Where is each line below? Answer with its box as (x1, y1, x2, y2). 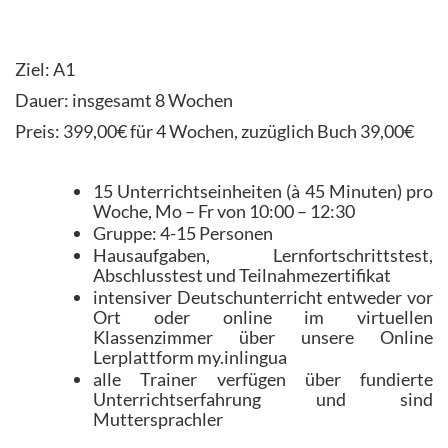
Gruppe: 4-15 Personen (93, 222, 273, 244)
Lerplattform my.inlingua (93, 346, 287, 368)
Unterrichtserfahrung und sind (93, 388, 433, 410)
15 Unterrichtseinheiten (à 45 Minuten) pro (93, 180, 433, 202)
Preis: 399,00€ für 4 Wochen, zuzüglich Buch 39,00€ (15, 120, 414, 142)
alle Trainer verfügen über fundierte (93, 368, 433, 390)
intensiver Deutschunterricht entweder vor (93, 286, 433, 308)
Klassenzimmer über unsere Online (93, 326, 433, 348)
